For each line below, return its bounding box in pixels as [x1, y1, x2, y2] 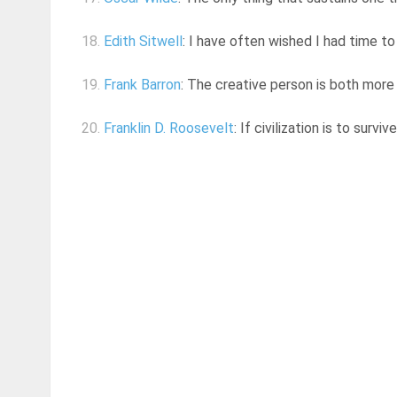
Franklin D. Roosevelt [104, 120, 234, 137]
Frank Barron [104, 76, 181, 94]
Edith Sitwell [104, 33, 183, 51]
